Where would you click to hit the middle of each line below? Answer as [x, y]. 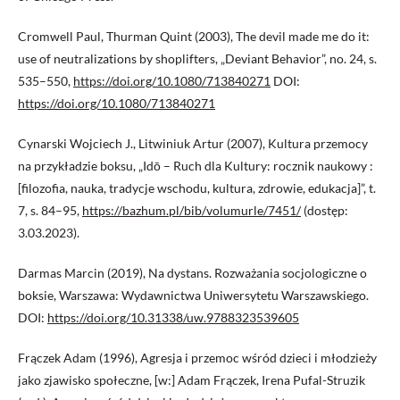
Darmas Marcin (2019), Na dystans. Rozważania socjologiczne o [192, 273]
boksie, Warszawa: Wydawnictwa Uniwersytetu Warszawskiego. [193, 296]
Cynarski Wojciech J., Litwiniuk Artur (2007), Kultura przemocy [193, 144]
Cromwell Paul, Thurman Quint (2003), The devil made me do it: [194, 37]
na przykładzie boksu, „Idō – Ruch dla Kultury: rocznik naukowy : [196, 166]
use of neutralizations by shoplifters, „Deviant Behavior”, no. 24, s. [197, 59]
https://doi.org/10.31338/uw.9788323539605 [173, 318]
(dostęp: [325, 211]
